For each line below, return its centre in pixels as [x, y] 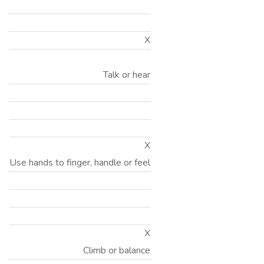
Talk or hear [127, 75]
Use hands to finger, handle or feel [80, 163]
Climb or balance [117, 250]
